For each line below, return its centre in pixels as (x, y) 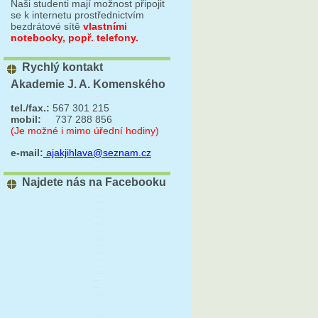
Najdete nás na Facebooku (94, 182)
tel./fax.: (30, 108)
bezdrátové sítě (47, 27)
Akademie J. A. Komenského (88, 84)
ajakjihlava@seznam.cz (97, 152)
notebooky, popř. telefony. (75, 38)
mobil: (26, 120)
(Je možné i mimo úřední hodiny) (85, 131)
